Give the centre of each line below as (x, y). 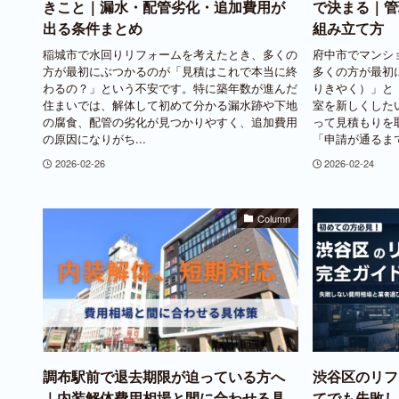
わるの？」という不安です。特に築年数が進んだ (170, 87)
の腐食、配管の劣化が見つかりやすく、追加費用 (170, 121)
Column (274, 218)
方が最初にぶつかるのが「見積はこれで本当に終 (170, 70)
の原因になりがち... (94, 138)
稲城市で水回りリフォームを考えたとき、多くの (170, 53)
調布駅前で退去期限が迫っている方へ (164, 377)
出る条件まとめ (93, 28)
